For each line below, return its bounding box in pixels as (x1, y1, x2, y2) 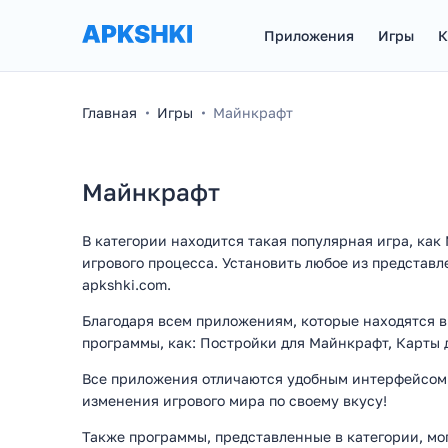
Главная (82, 104, 137, 121)
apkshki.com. (82, 276, 171, 293)
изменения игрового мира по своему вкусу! (82, 392, 387, 409)
